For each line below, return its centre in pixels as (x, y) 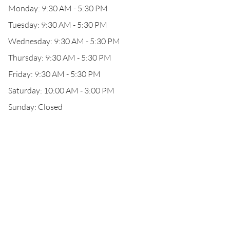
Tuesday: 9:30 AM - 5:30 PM (58, 25)
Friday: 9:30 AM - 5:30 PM (54, 74)
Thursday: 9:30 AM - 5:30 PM (60, 57)
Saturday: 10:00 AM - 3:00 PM (61, 90)
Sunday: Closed (35, 107)
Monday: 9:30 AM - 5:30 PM (58, 8)
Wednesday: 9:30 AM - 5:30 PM (64, 41)
